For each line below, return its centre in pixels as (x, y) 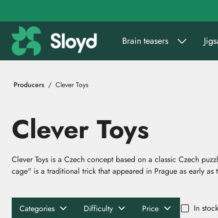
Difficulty (98, 208)
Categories (37, 208)
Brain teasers (145, 41)
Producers (29, 84)
